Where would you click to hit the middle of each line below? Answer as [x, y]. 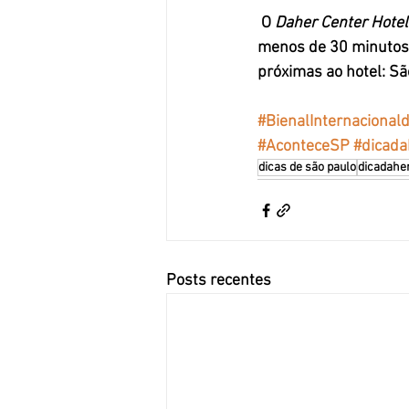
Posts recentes [219, 281]
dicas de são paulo [307, 168]
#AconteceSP [304, 147]
